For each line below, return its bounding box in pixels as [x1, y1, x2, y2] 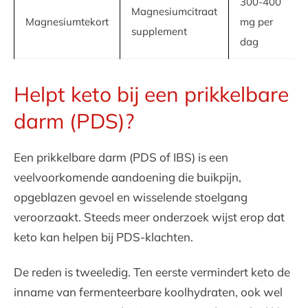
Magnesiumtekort [25, 15, 109, 28]
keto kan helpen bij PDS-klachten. [14, 230, 193, 244]
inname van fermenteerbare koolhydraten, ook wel [14, 285, 283, 299]
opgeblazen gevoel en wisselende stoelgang [14, 190, 247, 204]
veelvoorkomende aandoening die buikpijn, [14, 170, 241, 184]
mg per [240, 15, 273, 28]
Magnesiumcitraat [131, 5, 217, 18]
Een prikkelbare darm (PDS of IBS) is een [14, 150, 228, 164]
